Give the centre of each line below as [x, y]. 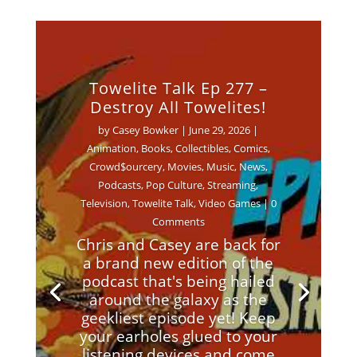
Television [104, 203]
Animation [111, 148]
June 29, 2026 [220, 129]
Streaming [232, 184]
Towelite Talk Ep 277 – [178, 88]
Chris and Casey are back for [178, 244]
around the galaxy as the [178, 299]
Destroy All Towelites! [178, 107]
